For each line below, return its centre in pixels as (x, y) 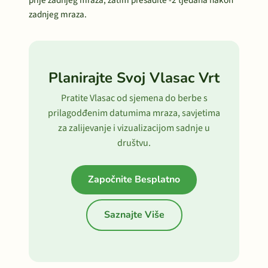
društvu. (134, 143)
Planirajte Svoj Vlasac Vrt (134, 78)
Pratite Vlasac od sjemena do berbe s (134, 98)
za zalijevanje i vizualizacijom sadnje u (134, 128)
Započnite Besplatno (134, 179)
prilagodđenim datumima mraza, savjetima (134, 113)
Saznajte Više (134, 215)
